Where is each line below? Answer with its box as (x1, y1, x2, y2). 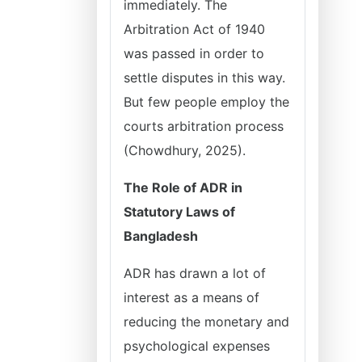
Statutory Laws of (124, 204, 235, 220)
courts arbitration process (124, 118, 284, 134)
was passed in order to (124, 45, 264, 61)
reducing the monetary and (124, 314, 289, 330)
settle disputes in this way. (124, 69, 285, 86)
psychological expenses (124, 338, 270, 354)
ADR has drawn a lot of (124, 265, 266, 281)
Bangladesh (124, 228, 198, 244)
